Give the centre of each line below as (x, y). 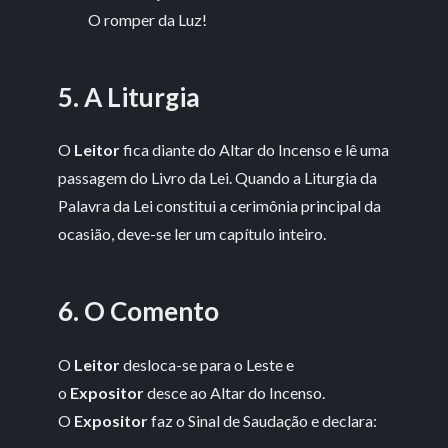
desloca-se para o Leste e (207, 364)
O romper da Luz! (148, 20)
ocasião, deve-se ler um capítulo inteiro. (192, 234)
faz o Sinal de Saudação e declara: (263, 420)
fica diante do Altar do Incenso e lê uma (255, 150)
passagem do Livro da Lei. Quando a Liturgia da (218, 178)
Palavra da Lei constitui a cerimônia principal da (220, 206)
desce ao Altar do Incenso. (235, 392)
